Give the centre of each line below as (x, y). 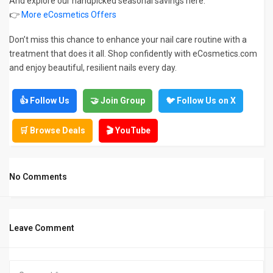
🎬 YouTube (128, 131)
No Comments (38, 177)
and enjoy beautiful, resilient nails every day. (93, 68)
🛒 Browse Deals (52, 131)
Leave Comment (42, 228)
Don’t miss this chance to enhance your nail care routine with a (128, 40)
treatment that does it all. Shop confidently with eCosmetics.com (133, 54)
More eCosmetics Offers (69, 15)
